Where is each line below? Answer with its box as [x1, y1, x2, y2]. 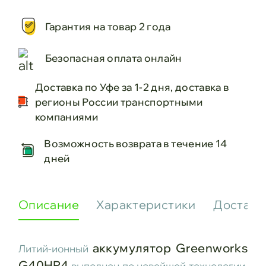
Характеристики [96, 197, 196, 212]
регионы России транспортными [34, 95, 203, 108]
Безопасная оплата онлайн [45, 52, 182, 65]
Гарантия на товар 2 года [45, 20, 171, 33]
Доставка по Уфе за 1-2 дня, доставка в [34, 80, 229, 93]
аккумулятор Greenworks [92, 240, 248, 255]
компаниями [34, 110, 99, 123]
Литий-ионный [18, 242, 93, 255]
